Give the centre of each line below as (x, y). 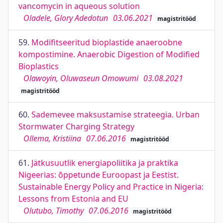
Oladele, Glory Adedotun (66, 18)
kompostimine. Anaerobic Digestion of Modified (109, 54)
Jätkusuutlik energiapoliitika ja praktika (105, 163)
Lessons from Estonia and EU (73, 199)
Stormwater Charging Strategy (76, 126)
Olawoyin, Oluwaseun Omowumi (81, 78)
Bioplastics (39, 66)
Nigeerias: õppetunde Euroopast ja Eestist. (99, 175)
